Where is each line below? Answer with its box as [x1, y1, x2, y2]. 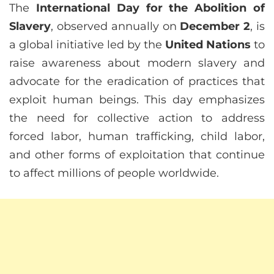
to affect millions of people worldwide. [9, 166, 219, 180]
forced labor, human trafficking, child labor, [9, 130, 265, 144]
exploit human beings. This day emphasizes [9, 93, 265, 107]
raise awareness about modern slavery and [9, 56, 265, 70]
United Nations [165, 38, 251, 52]
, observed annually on [51, 20, 180, 34]
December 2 [180, 20, 251, 34]
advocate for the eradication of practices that [9, 75, 265, 89]
